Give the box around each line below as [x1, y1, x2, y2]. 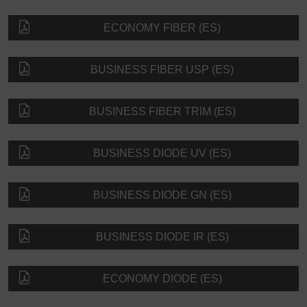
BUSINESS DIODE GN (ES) [93, 189, 232, 201]
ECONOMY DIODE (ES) [102, 273, 222, 285]
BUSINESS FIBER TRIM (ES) [88, 106, 236, 118]
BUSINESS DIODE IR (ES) [95, 231, 229, 243]
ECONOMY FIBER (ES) [103, 22, 221, 34]
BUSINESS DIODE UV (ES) [93, 147, 231, 160]
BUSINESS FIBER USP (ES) [90, 64, 234, 76]
